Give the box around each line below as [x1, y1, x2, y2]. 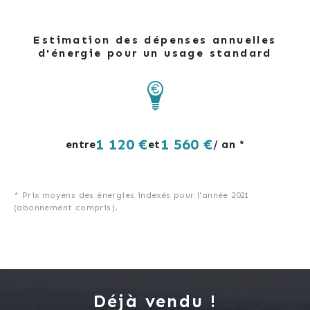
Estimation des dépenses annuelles [33, 33, 277, 47]
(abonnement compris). [14, 202, 118, 212]
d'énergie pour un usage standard [38, 46, 272, 60]
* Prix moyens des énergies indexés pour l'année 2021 [14, 190, 249, 200]
